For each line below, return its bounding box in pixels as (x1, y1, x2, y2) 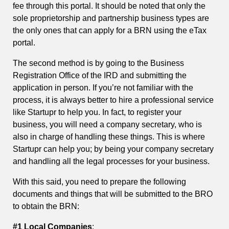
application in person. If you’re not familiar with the (13, 83, 193, 93)
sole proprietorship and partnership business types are (13, 14, 209, 23)
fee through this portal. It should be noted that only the (13, 2, 205, 11)
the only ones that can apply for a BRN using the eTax (13, 26, 207, 35)
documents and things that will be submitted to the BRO (13, 190, 213, 199)
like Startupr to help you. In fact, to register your (13, 108, 181, 117)
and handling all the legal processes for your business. (13, 157, 210, 166)
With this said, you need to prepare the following (13, 177, 186, 187)
